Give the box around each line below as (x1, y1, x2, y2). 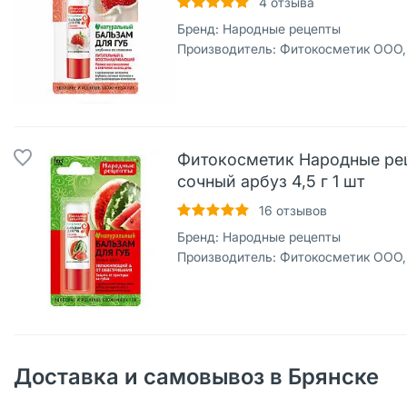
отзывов (273, 203, 327, 218)
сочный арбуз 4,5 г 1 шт (177, 172, 364, 191)
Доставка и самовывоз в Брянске (14, 363, 379, 390)
